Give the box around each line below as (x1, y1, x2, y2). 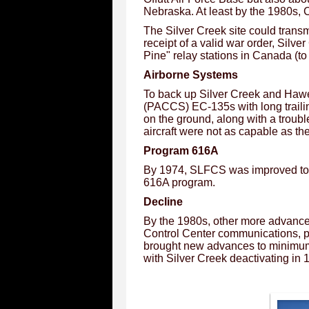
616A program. (143, 177, 215, 188)
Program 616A (143, 145, 219, 157)
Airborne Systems (143, 69, 238, 81)
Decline (143, 196, 183, 208)
